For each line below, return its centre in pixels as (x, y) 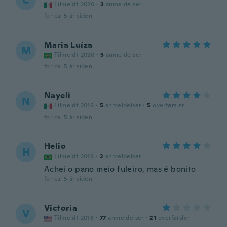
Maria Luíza (68, 45)
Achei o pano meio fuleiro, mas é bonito (120, 169)
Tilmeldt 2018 (74, 218)
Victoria (61, 208)
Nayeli (58, 96)
